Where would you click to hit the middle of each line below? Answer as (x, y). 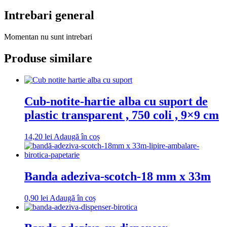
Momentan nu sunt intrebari (48, 37)
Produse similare (48, 59)
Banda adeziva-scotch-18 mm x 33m (118, 176)
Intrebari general (49, 15)
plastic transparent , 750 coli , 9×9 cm (122, 115)
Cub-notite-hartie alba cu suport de (116, 101)
